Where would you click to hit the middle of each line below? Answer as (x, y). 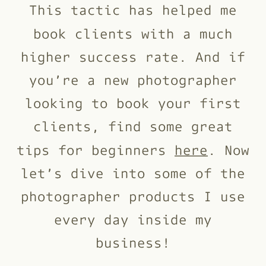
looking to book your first (133, 103)
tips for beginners (96, 149)
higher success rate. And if (133, 56)
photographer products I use (133, 196)
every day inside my (133, 219)
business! (133, 242)
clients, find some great (133, 126)
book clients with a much (133, 33)
